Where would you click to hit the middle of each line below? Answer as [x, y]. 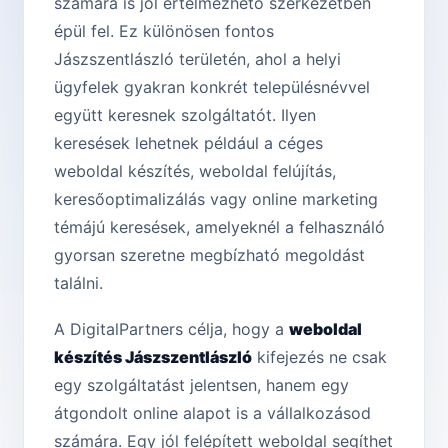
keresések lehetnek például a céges [188, 143]
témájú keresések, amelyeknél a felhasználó [219, 227]
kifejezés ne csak [319, 357]
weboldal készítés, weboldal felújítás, [195, 171]
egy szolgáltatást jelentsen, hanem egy [201, 385]
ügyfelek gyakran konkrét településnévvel [212, 87]
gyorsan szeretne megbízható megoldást [209, 255]
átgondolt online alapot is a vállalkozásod [212, 413]
